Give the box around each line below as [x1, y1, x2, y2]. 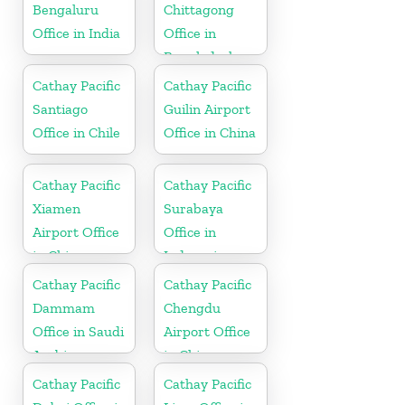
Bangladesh [164, 47, 238, 65]
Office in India [33, 24, 120, 42]
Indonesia [164, 246, 225, 264]
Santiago [33, 99, 88, 118]
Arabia [33, 345, 74, 363]
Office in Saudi [33, 322, 124, 340]
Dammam [33, 298, 95, 316]
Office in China [164, 123, 257, 141]
